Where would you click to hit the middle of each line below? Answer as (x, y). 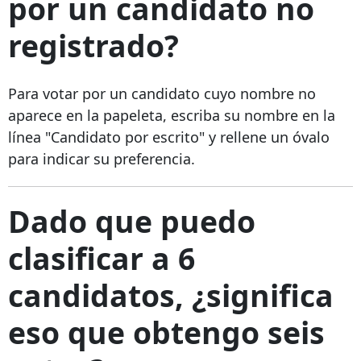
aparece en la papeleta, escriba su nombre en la (172, 116)
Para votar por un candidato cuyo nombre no (162, 94)
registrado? (93, 46)
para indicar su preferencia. (102, 159)
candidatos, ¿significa (171, 296)
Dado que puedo (132, 222)
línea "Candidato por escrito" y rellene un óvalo (169, 137)
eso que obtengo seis (166, 333)
